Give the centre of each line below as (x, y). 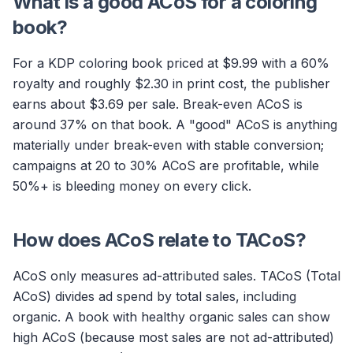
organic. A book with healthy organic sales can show (171, 317)
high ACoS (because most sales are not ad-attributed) (173, 337)
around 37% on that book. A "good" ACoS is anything (175, 124)
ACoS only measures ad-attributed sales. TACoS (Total (176, 276)
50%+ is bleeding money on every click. (132, 186)
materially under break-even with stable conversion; (168, 145)
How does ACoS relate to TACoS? (159, 240)
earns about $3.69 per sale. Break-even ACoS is (158, 104)
